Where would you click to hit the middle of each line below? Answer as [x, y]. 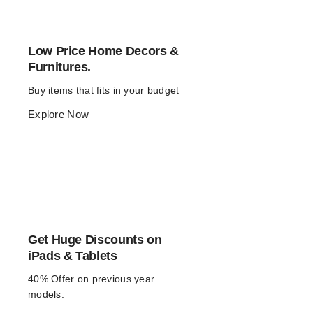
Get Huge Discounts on [95, 240]
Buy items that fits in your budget [104, 90]
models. [46, 294]
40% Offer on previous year [92, 279]
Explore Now [59, 114]
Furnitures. [60, 67]
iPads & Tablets [73, 256]
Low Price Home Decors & [103, 51]
